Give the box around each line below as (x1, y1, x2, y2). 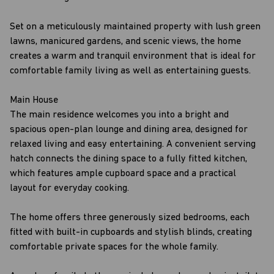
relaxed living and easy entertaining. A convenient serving (10, 139, 256, 149)
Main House (10, 95, 58, 105)
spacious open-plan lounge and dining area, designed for (10, 125, 248, 135)
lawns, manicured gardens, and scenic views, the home (10, 37, 241, 46)
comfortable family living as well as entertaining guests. (10, 66, 251, 76)
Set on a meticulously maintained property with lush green (10, 22, 261, 32)
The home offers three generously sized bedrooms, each (10, 213, 250, 223)
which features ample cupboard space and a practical (10, 169, 236, 179)
